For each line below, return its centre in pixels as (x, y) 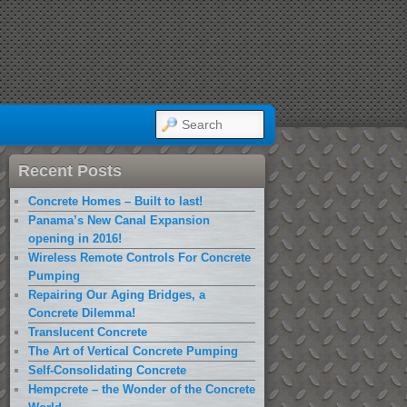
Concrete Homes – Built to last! (115, 201)
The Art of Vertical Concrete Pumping (133, 351)
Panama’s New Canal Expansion (119, 220)
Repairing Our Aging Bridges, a (117, 295)
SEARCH (184, 120)
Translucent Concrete (88, 332)
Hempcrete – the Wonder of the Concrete (142, 389)
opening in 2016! (75, 238)
